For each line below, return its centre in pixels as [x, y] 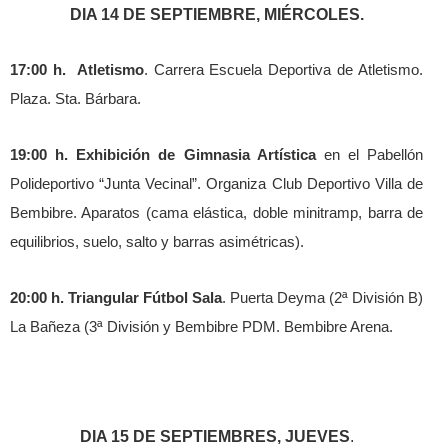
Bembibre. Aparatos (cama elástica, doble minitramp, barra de [216, 212]
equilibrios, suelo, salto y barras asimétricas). [157, 241]
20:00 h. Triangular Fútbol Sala [116, 297]
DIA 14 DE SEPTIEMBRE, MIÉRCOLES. [216, 14]
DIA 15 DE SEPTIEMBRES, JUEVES [214, 436]
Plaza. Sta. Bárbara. [75, 98]
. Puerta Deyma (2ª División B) [322, 297]
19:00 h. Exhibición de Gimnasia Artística [163, 154]
